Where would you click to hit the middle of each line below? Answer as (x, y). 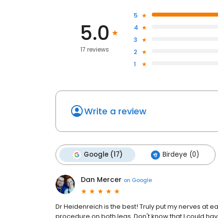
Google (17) (103, 155)
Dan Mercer (101, 180)
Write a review (115, 111)
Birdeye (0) (181, 155)
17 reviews (94, 50)
